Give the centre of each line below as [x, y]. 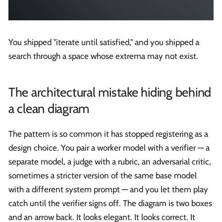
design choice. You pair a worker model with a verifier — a [109, 148]
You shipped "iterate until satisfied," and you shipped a [104, 42]
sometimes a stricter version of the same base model [103, 176]
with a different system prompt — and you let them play [108, 190]
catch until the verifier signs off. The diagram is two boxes [110, 203]
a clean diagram [49, 109]
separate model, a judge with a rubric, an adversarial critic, [110, 162]
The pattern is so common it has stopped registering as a [108, 134]
